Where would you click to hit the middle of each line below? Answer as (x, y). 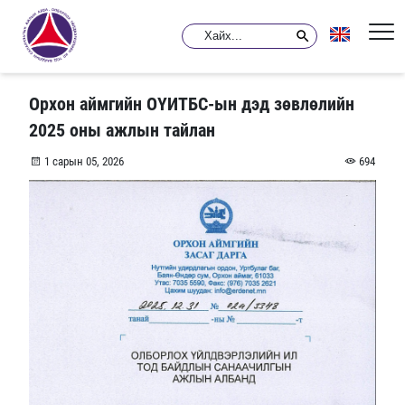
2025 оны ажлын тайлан (122, 131)
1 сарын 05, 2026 (82, 162)
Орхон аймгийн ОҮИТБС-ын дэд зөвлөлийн (192, 104)
